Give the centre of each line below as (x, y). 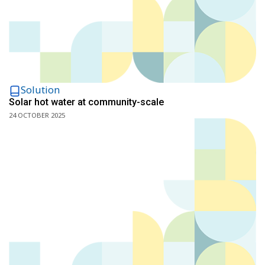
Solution (40, 90)
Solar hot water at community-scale (86, 102)
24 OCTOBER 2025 (37, 115)
